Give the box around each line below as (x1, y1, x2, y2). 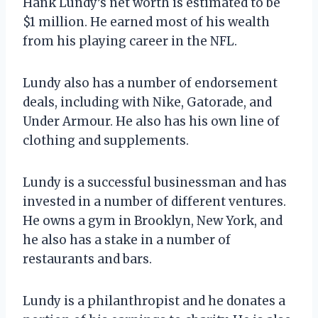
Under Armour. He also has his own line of (23, 113, 280, 129)
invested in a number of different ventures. (23, 193, 286, 209)
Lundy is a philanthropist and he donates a (23, 292, 285, 309)
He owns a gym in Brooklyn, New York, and (23, 212, 283, 229)
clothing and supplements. (23, 132, 189, 148)
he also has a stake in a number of (23, 231, 231, 248)
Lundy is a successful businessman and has (23, 174, 287, 190)
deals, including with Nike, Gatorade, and (23, 94, 272, 110)
